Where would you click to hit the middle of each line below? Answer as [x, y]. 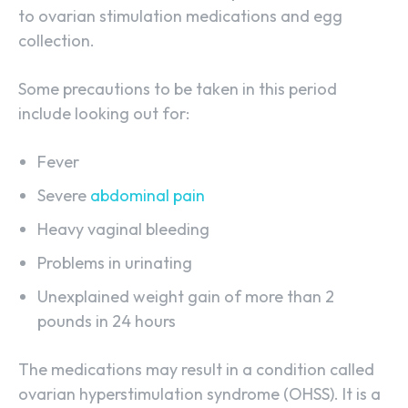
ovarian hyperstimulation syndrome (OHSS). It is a [199, 394]
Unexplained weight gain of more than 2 [186, 297]
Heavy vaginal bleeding [123, 229]
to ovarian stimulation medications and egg [180, 16]
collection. [56, 41]
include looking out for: [104, 114]
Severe [64, 196]
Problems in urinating [115, 263]
